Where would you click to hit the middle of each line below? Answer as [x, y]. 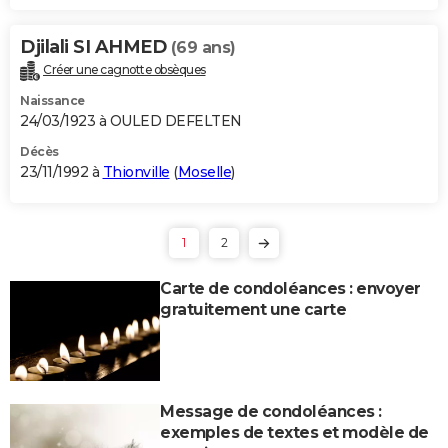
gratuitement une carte [253, 309]
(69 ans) [203, 47]
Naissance [52, 100]
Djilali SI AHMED [95, 46]
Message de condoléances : [271, 411]
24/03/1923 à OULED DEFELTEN [131, 120]
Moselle [204, 171]
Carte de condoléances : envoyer [290, 288]
